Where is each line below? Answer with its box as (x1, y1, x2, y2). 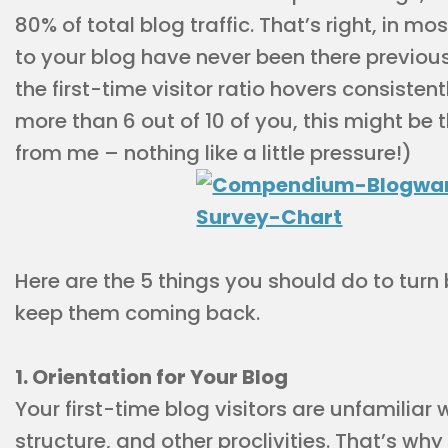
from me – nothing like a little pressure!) (15, 139, 412, 167)
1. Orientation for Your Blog (15, 363, 288, 391)
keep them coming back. (15, 299, 260, 327)
